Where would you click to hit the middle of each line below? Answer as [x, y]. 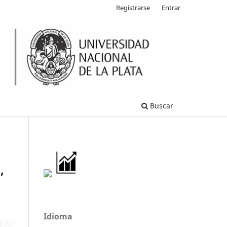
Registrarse [133, 7]
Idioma [58, 217]
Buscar [161, 106]
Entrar [171, 7]
